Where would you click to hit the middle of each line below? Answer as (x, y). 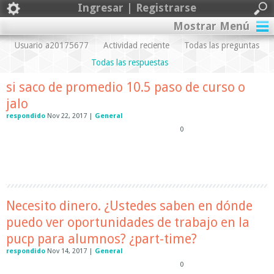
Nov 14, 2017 (67, 251)
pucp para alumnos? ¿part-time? (102, 239)
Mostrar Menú (211, 26)
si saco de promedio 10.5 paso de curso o (126, 87)
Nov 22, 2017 (67, 116)
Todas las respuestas (130, 62)
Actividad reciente (136, 45)
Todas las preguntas (222, 45)
